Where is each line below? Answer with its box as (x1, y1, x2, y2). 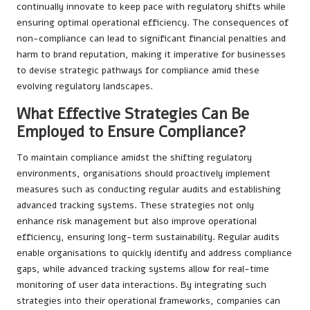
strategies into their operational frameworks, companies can (17, 293, 280, 307)
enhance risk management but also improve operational (17, 214, 257, 228)
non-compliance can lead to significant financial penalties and (17, 31, 286, 45)
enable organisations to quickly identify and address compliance (17, 246, 292, 259)
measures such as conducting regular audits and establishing (17, 182, 281, 196)
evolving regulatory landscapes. (17, 79, 153, 93)
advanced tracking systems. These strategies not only (17, 198, 254, 212)
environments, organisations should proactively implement (17, 166, 271, 180)
